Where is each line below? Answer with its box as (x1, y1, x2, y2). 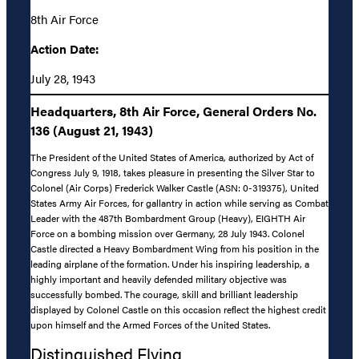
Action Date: (30, 39, 99, 57)
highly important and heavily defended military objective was (30, 272, 287, 287)
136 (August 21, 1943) (30, 121, 153, 140)
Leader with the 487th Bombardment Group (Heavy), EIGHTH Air (30, 211, 305, 226)
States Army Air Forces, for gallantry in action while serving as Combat (30, 196, 329, 211)
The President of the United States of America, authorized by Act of (30, 150, 313, 165)
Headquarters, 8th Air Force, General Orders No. (30, 102, 317, 121)
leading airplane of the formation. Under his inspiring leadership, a (30, 256, 309, 272)
